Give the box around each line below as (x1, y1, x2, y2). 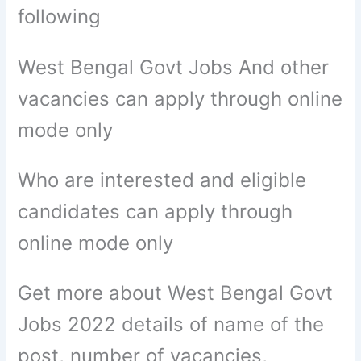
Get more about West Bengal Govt (18, 281, 334, 305)
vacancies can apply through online (18, 86, 343, 110)
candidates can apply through (18, 199, 293, 223)
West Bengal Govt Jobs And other (18, 55, 330, 79)
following (18, 5, 102, 29)
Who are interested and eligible (18, 168, 307, 192)
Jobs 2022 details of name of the (18, 313, 325, 337)
